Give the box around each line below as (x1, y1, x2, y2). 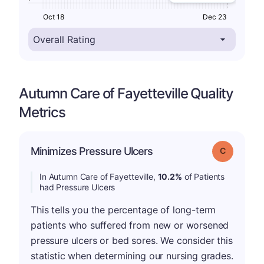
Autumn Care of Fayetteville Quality (19, 85, 233, 102)
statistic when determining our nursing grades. (31, 250, 233, 262)
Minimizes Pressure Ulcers (31, 145, 153, 157)
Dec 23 (203, 12, 227, 21)
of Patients (181, 171, 225, 181)
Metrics (19, 104, 65, 121)
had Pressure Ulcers (39, 182, 115, 192)
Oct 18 (43, 12, 64, 21)
